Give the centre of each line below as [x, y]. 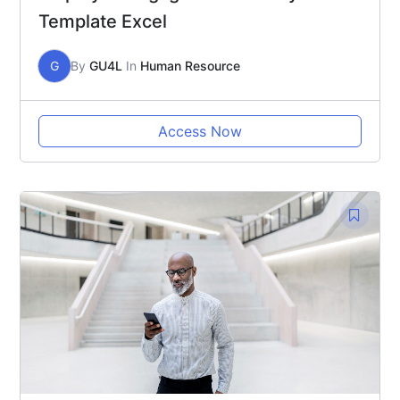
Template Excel [103, 22]
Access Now [200, 132]
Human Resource [190, 66]
